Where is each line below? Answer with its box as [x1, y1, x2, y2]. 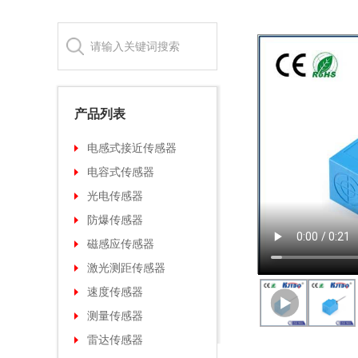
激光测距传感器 [87, 262, 165, 275]
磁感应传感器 [87, 238, 154, 251]
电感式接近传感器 [87, 142, 177, 155]
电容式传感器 [87, 166, 154, 179]
